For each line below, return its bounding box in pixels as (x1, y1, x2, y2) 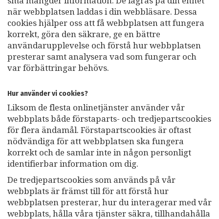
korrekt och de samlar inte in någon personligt (7, 148, 191, 158)
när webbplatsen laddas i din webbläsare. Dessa (7, 7, 197, 17)
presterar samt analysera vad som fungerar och (7, 52, 197, 62)
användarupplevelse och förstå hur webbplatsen (7, 41, 201, 51)
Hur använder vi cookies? (7, 89, 88, 98)
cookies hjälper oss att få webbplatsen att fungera (7, 18, 204, 28)
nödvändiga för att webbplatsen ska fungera (7, 136, 184, 147)
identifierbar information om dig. (7, 159, 138, 169)
